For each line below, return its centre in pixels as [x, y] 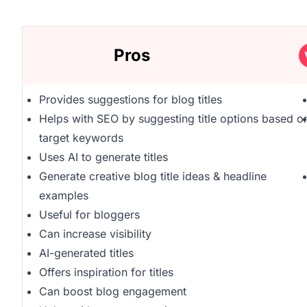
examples [64, 195]
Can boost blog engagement [113, 291]
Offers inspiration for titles [106, 272]
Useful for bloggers [89, 214]
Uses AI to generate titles [103, 157]
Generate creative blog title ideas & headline [153, 176]
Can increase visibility [95, 234]
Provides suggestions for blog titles [131, 99]
